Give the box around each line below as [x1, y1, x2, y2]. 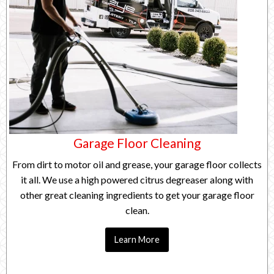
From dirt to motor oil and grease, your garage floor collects [12, 158, 262, 170]
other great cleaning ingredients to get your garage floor [20, 188, 254, 201]
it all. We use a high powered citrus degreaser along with [21, 173, 253, 185]
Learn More [114, 234, 160, 245]
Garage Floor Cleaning [73, 135, 201, 150]
